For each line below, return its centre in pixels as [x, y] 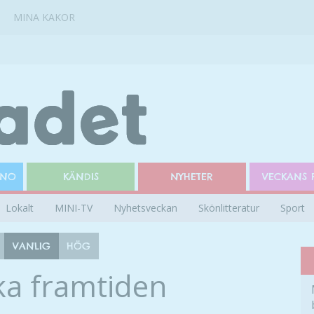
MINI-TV [74, 208]
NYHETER [192, 177]
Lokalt [20, 208]
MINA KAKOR [44, 17]
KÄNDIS [81, 177]
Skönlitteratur [229, 208]
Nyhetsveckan [145, 208]
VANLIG [32, 246]
